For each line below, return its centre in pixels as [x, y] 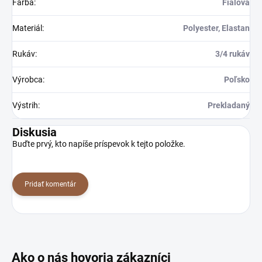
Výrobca [27, 79]
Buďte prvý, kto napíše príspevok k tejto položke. [99, 144]
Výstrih [25, 105]
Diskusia [35, 132]
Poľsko [237, 79]
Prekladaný [229, 105]
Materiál [27, 28]
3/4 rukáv [232, 54]
